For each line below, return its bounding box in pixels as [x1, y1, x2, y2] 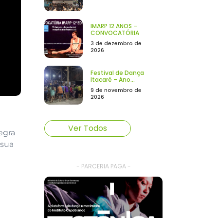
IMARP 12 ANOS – [90, 21, 137, 30]
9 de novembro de [90, 86, 142, 94]
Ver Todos [68, 122, 107, 134]
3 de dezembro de [90, 39, 142, 47]
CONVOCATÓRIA [90, 28, 139, 37]
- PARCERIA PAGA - [76, 162, 131, 170]
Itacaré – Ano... [90, 75, 135, 84]
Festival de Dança [90, 68, 144, 77]
